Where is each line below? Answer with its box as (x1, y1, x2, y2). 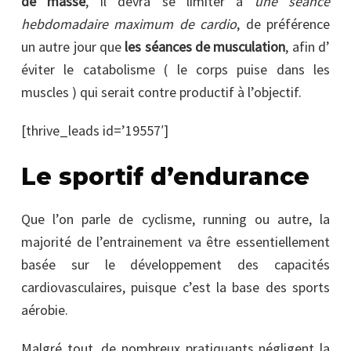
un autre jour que (21, 37, 125, 56)
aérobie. (21, 300, 68, 319)
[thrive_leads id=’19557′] (21, 121, 168, 139)
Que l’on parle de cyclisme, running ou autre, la (21, 209, 330, 228)
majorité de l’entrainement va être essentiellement (21, 232, 330, 251)
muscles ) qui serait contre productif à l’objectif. (21, 82, 302, 101)
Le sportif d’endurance (21, 161, 309, 191)
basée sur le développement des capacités (21, 255, 330, 273)
